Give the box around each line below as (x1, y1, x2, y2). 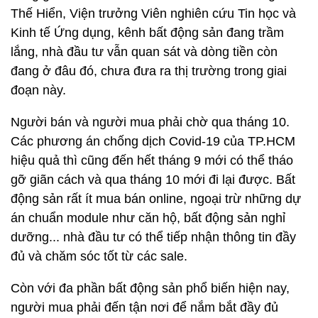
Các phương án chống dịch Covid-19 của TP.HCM (11, 133, 295, 148)
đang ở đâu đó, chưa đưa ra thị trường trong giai (11, 63, 287, 78)
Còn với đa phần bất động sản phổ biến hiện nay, (11, 280, 290, 295)
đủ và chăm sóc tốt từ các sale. (11, 248, 187, 263)
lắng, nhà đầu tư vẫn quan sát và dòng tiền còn (11, 44, 278, 59)
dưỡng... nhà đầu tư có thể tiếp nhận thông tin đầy (11, 229, 296, 244)
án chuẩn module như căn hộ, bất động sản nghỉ (11, 210, 285, 225)
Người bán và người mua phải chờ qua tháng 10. (11, 114, 290, 129)
